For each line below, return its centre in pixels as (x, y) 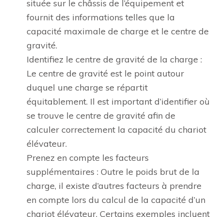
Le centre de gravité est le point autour (105, 73)
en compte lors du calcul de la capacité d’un (116, 200)
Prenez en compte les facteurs (88, 158)
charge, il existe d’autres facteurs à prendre (114, 186)
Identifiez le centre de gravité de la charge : (114, 59)
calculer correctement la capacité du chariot (116, 130)
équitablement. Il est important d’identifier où (118, 101)
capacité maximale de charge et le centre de (118, 31)
